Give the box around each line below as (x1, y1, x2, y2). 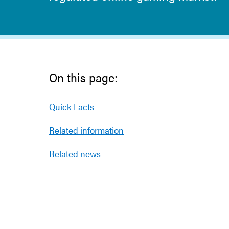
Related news (49, 147, 101, 160)
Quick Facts (49, 100, 94, 113)
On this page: (49, 68, 118, 86)
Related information (49, 124, 124, 136)
